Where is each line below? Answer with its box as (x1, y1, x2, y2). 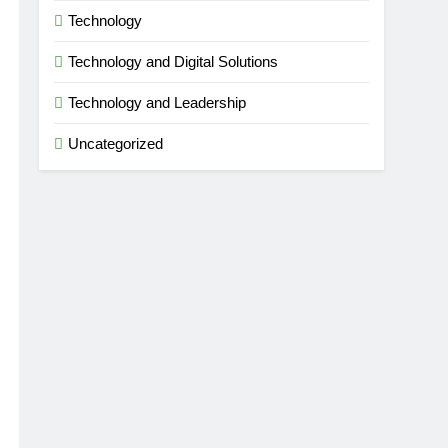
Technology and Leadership (68, 94, 247, 111)
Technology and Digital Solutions (68, 53, 279, 70)
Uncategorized (68, 135, 164, 152)
